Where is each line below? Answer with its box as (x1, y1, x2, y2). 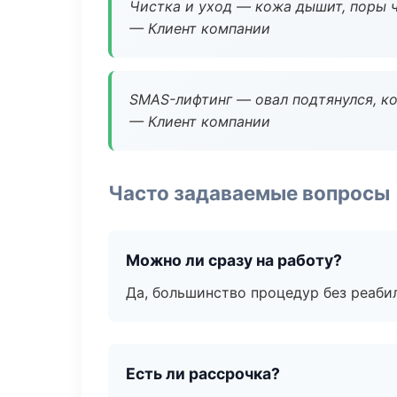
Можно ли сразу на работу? (126, 251, 342, 269)
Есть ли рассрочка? (126, 364, 280, 383)
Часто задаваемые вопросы (108, 181, 390, 205)
